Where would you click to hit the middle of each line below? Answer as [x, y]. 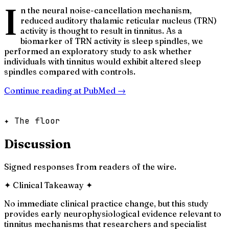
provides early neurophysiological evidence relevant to [113, 213]
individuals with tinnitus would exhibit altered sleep [102, 61]
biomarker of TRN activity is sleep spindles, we [111, 41]
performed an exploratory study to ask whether [98, 51]
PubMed [99, 90]
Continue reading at [44, 90]
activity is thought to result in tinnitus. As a [101, 30]
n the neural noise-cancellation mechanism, [106, 10]
